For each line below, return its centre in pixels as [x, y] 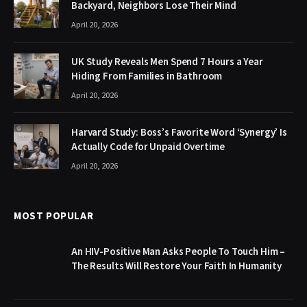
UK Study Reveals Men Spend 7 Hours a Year [167, 62]
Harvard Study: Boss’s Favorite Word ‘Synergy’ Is [179, 132]
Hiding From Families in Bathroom [147, 76]
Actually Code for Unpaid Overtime [148, 147]
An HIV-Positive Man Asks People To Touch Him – [179, 251]
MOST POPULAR [54, 216]
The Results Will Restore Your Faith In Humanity [176, 266]
